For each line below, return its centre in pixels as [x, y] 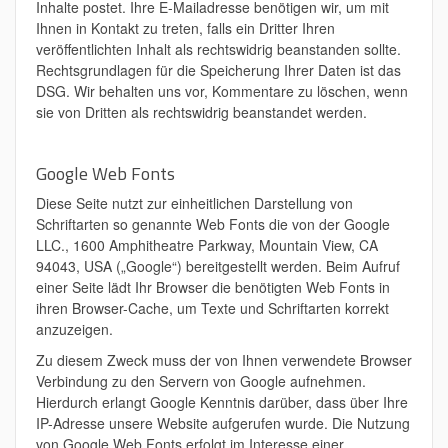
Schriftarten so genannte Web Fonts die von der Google [213, 224]
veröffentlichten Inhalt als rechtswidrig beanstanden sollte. [218, 49]
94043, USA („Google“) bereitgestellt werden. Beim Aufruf [218, 266]
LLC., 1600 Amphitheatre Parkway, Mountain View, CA [207, 245]
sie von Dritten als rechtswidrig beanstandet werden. [201, 112]
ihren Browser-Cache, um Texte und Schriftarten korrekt [212, 308]
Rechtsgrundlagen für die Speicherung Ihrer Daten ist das [218, 70]
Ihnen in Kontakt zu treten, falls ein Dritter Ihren [185, 28]
